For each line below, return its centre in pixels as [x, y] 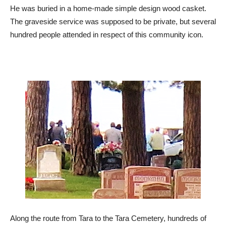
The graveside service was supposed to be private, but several [113, 21]
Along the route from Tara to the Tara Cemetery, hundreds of [108, 218]
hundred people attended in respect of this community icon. [107, 34]
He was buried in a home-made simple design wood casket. [108, 8]
